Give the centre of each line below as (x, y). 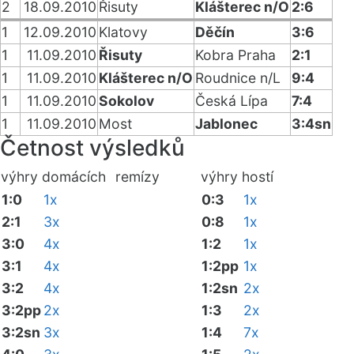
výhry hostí (237, 177)
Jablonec (226, 124)
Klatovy (123, 32)
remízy (157, 177)
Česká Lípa (232, 101)
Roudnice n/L (238, 78)
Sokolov (126, 101)
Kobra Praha (235, 55)
